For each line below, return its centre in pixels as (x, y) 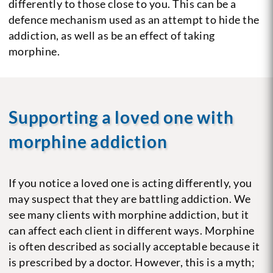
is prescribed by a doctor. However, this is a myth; (132, 262)
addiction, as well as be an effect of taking (112, 35)
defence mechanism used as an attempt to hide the (134, 19)
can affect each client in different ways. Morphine (131, 230)
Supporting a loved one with (121, 117)
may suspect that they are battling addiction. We (129, 198)
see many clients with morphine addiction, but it (129, 214)
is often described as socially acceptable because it (134, 246)
